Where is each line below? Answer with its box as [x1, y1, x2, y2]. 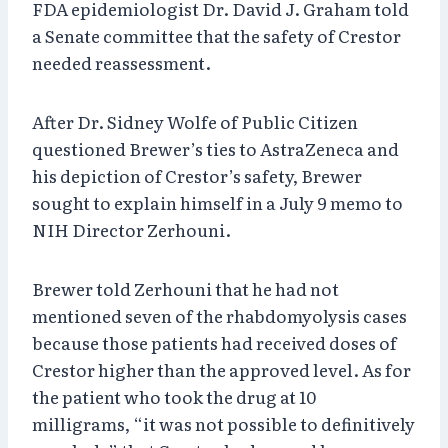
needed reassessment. [32, 49, 211, 75]
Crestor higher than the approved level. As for [32, 356, 411, 382]
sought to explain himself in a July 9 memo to [32, 189, 403, 215]
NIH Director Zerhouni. [32, 216, 231, 242]
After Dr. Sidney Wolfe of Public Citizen [32, 108, 358, 134]
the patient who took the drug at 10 [32, 383, 316, 409]
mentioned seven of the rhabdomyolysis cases [32, 302, 407, 328]
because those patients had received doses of [32, 329, 397, 355]
